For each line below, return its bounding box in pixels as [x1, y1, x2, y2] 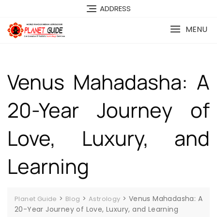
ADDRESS [99, 3, 131, 14]
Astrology [88, 194, 121, 203]
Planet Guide [15, 194, 57, 203]
